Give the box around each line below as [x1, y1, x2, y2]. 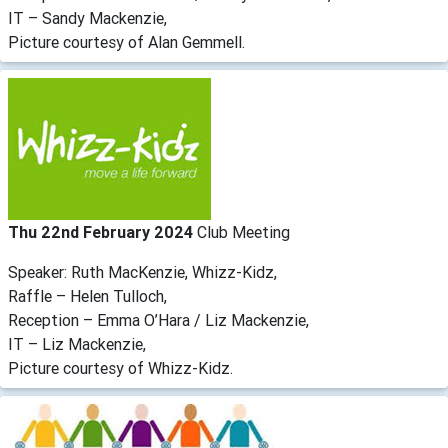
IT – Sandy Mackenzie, [8, 7, 167, 28]
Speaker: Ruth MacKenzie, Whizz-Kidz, [8, 261, 277, 282]
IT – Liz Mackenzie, [8, 333, 146, 354]
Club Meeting [197, 221, 290, 242]
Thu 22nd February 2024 [8, 221, 197, 242]
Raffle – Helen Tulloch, [8, 285, 167, 306]
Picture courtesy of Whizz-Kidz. [8, 357, 233, 378]
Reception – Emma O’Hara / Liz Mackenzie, [8, 309, 309, 330]
